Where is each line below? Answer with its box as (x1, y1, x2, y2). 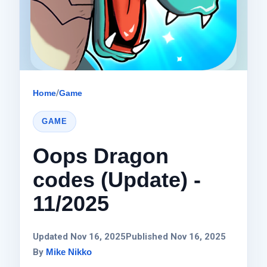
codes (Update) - (33, 167, 201, 192)
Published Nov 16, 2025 (126, 231, 226, 242)
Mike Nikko (46, 246, 92, 257)
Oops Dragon (33, 143, 169, 168)
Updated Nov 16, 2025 (33, 231, 126, 242)
